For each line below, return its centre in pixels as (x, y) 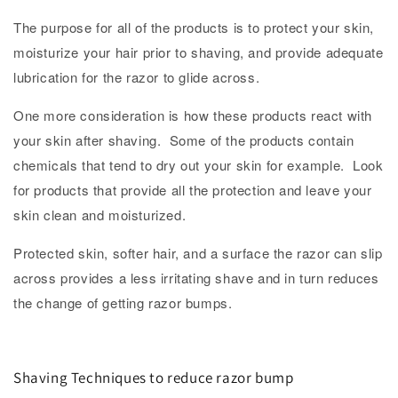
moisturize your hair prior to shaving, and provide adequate (199, 52)
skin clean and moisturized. (100, 214)
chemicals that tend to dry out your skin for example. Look (199, 164)
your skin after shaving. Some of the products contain (184, 139)
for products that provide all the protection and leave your (193, 189)
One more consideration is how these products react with (193, 115)
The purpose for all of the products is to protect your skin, (194, 27)
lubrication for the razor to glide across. (137, 76)
